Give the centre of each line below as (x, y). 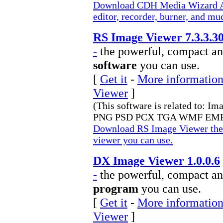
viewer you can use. (133, 140)
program (116, 188)
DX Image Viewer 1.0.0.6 (157, 161)
